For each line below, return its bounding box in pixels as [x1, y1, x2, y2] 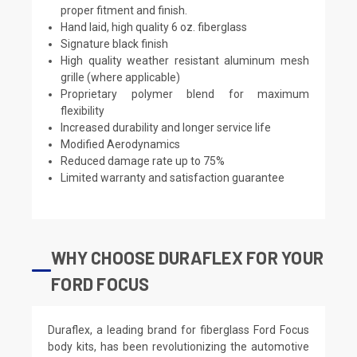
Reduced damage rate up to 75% [61, 154, 226, 167]
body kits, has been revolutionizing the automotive [48, 339, 309, 353]
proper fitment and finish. [61, 3, 188, 17]
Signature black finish [61, 37, 169, 50]
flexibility [61, 104, 105, 117]
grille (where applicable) [61, 70, 181, 84]
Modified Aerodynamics [61, 137, 181, 151]
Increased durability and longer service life [61, 120, 272, 134]
